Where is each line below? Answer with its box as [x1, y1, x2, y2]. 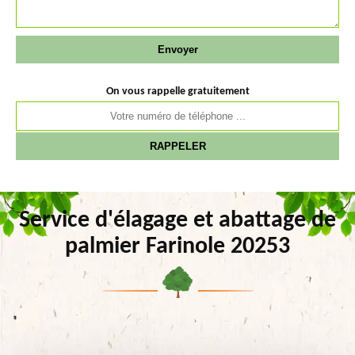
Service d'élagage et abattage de [19, 208, 336, 233]
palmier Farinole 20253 [65, 235, 290, 259]
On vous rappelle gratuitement [105, 86, 250, 97]
